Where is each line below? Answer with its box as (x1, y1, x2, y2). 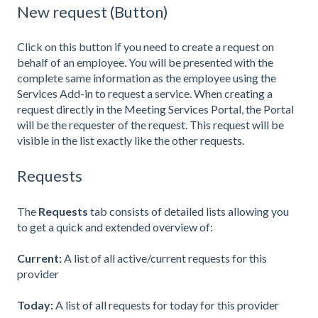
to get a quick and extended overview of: (17, 219, 213, 234)
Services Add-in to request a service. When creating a (17, 86, 273, 100)
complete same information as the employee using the (17, 70, 276, 84)
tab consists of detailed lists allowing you (90, 204, 289, 218)
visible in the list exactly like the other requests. (17, 133, 246, 147)
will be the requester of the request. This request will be (17, 117, 284, 131)
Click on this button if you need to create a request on (17, 39, 274, 53)
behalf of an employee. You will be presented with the (17, 55, 273, 69)
